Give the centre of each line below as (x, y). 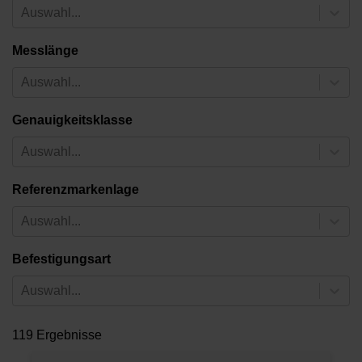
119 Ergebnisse (57, 335)
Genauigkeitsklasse (72, 120)
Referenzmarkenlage (76, 189)
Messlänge (45, 50)
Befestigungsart (61, 259)
